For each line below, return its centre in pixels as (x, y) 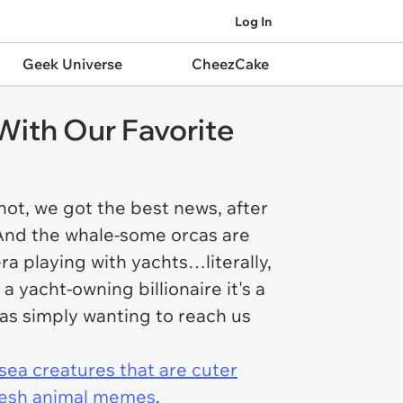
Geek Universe (72, 64)
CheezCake (230, 64)
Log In (253, 21)
